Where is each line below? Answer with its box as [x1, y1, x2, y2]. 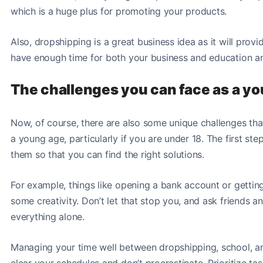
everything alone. [11, 210, 85, 222]
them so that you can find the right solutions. [11, 148, 204, 160]
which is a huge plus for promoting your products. [11, 5, 227, 17]
